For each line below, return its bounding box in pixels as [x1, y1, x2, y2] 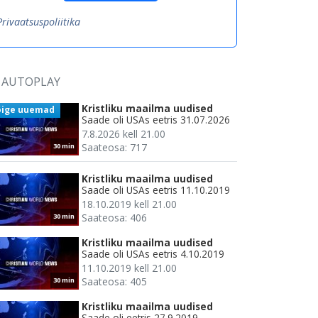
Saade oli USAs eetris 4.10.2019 [82, 247, 224, 261]
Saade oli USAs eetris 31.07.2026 [82, 113, 230, 127]
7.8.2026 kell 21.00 [82, 127, 165, 141]
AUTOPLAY [1, 74, 60, 90]
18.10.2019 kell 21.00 [82, 197, 177, 212]
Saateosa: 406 [82, 211, 147, 225]
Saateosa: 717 [82, 141, 147, 155]
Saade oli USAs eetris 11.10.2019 [82, 183, 230, 197]
